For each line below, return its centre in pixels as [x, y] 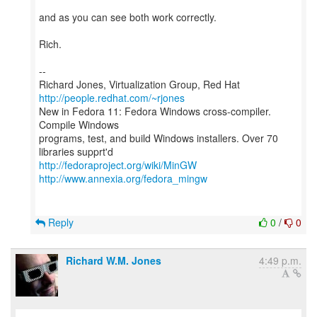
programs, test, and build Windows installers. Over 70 [158, 138]
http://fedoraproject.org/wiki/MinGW [118, 165]
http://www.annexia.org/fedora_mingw [123, 178]
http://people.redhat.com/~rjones [112, 98]
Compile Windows [79, 125]
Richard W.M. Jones [114, 260]
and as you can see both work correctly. [128, 17]
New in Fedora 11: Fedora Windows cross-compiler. [155, 111]
